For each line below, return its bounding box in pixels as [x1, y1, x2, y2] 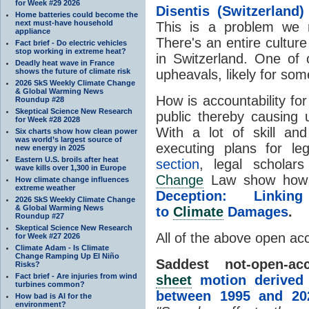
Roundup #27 [15, 211, 64, 220]
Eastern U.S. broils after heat [15, 154, 119, 163]
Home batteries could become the [15, 10, 138, 19]
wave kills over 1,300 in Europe [15, 163, 126, 172]
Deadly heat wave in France [15, 58, 114, 67]
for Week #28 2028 [15, 114, 80, 123]
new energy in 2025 [15, 143, 85, 152]
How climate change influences [15, 175, 129, 183]
